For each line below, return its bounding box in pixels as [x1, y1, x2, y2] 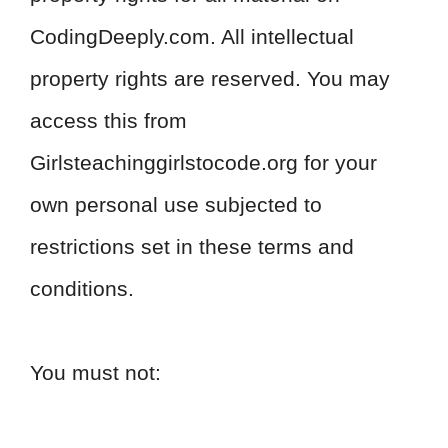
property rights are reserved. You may [30, 67, 390, 90]
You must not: [30, 361, 161, 384]
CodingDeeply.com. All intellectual [30, 25, 354, 48]
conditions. [30, 277, 134, 300]
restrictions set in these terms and [30, 235, 354, 258]
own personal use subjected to [30, 193, 322, 216]
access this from [30, 109, 187, 132]
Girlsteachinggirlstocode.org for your [30, 151, 377, 174]
